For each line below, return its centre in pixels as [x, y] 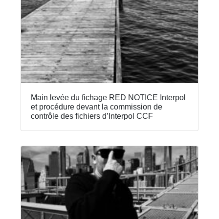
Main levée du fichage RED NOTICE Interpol [109, 97]
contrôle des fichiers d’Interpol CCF [92, 116]
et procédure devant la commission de [97, 107]
